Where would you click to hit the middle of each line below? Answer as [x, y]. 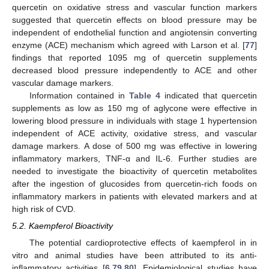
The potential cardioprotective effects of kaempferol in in [143, 242]
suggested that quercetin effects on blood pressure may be [134, 20]
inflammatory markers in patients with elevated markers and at [134, 196]
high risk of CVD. [44, 209]
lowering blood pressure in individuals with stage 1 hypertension [134, 120]
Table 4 [144, 95]
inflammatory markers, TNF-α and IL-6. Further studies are [134, 158]
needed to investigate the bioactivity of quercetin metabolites [134, 171]
